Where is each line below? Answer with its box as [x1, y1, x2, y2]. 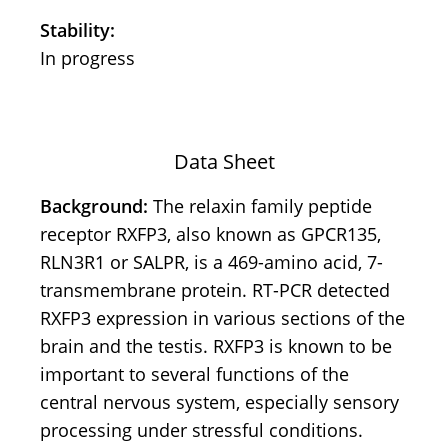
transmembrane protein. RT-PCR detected [40, 278, 390, 303]
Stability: [40, 18, 115, 43]
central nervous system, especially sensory [40, 390, 399, 415]
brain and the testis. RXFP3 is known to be [40, 334, 392, 359]
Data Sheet [173, 148, 275, 176]
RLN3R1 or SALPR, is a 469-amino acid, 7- [40, 250, 383, 275]
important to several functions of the [40, 362, 349, 387]
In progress [40, 46, 135, 71]
